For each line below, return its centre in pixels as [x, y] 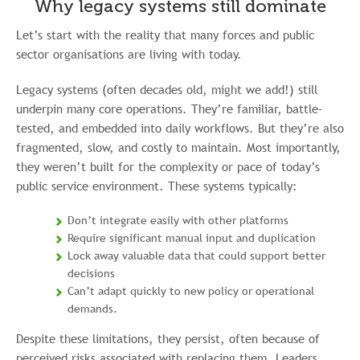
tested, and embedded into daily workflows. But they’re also [180, 128]
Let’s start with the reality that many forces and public [165, 35]
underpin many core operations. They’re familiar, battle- [170, 108]
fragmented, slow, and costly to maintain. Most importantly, [178, 147]
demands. [92, 309]
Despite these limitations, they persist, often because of [168, 338]
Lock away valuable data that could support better [196, 256]
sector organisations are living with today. [129, 54]
